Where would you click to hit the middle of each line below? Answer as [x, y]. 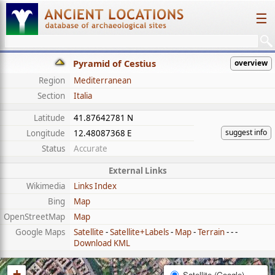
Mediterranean [103, 80]
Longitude [46, 133]
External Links [137, 171]
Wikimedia [46, 186]
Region [52, 80]
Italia [83, 96]
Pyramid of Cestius [114, 63]
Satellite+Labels [139, 232]
